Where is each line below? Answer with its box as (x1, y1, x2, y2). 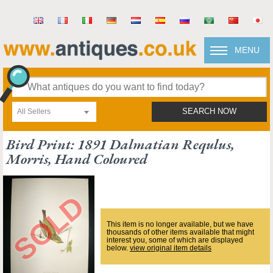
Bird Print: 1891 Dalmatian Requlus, (6, 135, 235, 154)
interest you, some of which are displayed (107, 236, 243, 244)
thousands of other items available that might (107, 228, 254, 236)
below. (107, 244, 130, 252)
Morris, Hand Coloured (6, 149, 147, 168)
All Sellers (17, 107, 51, 116)
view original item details (130, 244, 211, 252)
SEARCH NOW (182, 107, 236, 116)
